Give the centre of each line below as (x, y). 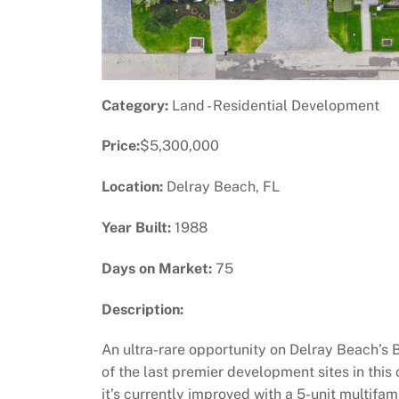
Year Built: (136, 227)
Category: (135, 105)
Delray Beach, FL (221, 187)
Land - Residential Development (274, 105)
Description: (142, 309)
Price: (121, 146)
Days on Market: (157, 268)
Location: (132, 187)
